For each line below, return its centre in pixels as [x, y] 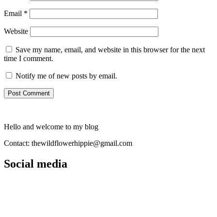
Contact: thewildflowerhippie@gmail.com [68, 143]
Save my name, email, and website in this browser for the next [110, 49]
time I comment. [29, 58]
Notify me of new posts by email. [66, 76]
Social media [36, 163]
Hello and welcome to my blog [51, 126]
